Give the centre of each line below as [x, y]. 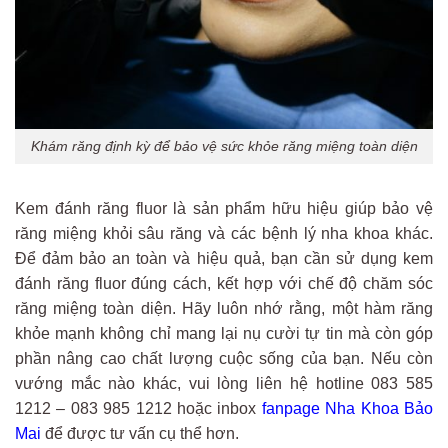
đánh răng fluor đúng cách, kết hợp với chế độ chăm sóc [224, 283]
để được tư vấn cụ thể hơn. [140, 433]
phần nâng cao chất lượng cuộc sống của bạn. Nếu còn [224, 358]
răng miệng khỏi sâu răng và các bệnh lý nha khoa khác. [224, 233]
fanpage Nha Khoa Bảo [347, 408]
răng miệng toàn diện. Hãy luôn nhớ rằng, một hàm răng [224, 308]
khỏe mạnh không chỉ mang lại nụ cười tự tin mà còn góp [224, 333]
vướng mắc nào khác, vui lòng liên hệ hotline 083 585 [224, 383]
